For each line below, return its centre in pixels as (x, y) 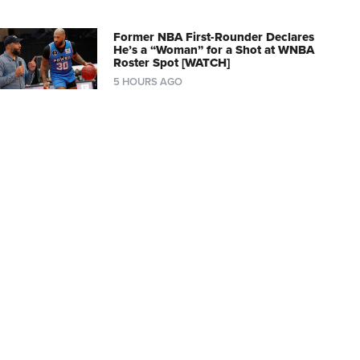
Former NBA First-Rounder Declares (213, 37)
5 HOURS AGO (147, 82)
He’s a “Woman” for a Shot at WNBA (213, 49)
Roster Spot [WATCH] (171, 62)
